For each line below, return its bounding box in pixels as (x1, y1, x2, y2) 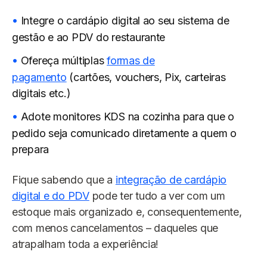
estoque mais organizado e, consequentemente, (12, 206, 242, 219)
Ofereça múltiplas (20, 54, 107, 67)
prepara (12, 143, 49, 156)
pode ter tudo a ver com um (89, 190, 225, 203)
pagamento (12, 71, 67, 84)
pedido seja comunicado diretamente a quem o (12, 127, 237, 140)
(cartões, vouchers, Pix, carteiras (66, 71, 226, 84)
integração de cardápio (115, 173, 227, 187)
